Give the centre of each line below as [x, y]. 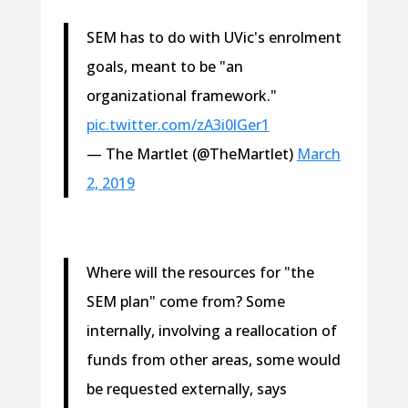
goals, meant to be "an [164, 66]
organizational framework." [181, 95]
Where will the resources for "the [200, 272]
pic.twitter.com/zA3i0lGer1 [178, 124]
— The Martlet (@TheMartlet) [191, 153]
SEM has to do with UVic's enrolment [214, 37]
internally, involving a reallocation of [211, 330]
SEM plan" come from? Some [185, 301]
